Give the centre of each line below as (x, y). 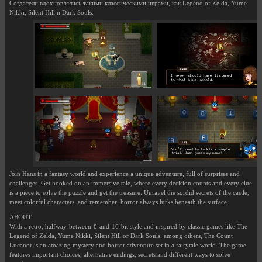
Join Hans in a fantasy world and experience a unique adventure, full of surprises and (125, 174)
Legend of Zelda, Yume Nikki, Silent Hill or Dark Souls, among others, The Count (121, 236)
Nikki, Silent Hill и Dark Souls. (51, 13)
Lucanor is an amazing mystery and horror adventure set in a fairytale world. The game (128, 246)
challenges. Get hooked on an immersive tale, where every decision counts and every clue (131, 184)
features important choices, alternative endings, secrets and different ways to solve (120, 255)
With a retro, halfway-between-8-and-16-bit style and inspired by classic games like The (128, 227)
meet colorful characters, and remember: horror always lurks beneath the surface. (119, 202)
